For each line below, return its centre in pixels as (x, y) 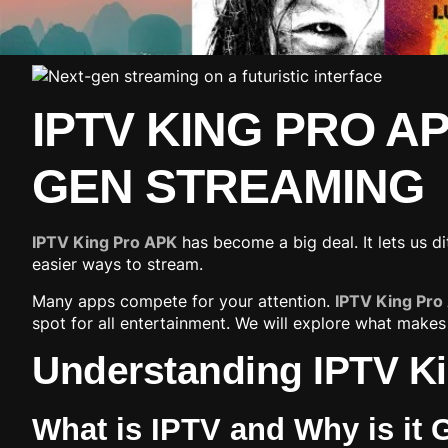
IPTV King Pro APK (104, 242)
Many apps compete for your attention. (183, 300)
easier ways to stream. (117, 264)
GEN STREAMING (228, 187)
